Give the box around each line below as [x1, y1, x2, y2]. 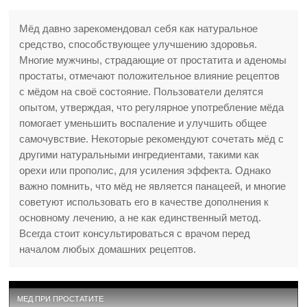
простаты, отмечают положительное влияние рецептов [19, 70, 280, 82]
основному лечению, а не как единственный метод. [19, 212, 262, 224]
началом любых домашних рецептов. [19, 243, 197, 256]
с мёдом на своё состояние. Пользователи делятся [19, 86, 264, 98]
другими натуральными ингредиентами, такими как [19, 149, 260, 161]
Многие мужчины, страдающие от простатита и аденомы [19, 54, 287, 66]
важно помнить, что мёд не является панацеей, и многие [19, 180, 286, 193]
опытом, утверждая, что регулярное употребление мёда [19, 101, 284, 114]
